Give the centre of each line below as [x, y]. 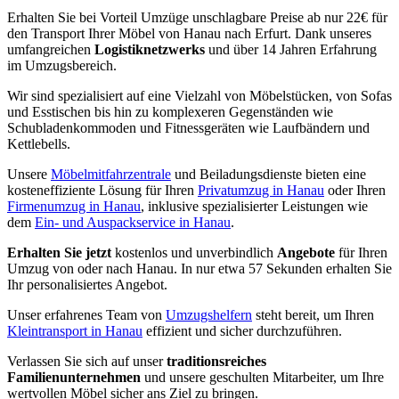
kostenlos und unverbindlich [194, 252]
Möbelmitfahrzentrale [111, 174]
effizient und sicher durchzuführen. [242, 330]
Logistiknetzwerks [150, 49]
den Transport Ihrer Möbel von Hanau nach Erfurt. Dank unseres [189, 33]
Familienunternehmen [74, 377]
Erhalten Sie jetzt [59, 252]
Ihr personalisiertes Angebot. [87, 284]
